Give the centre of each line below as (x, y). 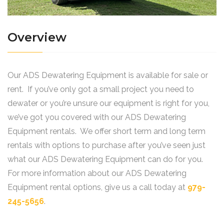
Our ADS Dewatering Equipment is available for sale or (108, 75)
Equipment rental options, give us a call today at (97, 187)
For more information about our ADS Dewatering (97, 173)
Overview (37, 37)
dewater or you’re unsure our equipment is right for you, (108, 103)
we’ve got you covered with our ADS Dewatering (97, 117)
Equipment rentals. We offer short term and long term (106, 131)
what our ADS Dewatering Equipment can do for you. (106, 159)
